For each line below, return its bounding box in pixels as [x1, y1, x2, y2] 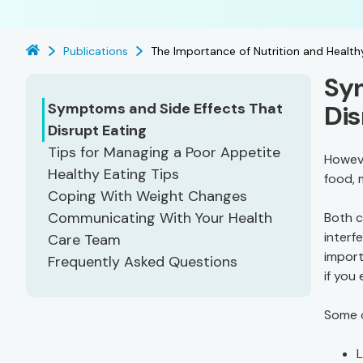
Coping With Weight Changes [48, 186, 247, 206]
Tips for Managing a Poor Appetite [48, 143, 280, 162]
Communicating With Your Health [48, 208, 272, 228]
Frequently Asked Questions [48, 252, 237, 271]
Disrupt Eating [48, 121, 147, 140]
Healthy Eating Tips [48, 164, 179, 184]
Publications [63, 44, 128, 58]
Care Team [48, 230, 121, 250]
